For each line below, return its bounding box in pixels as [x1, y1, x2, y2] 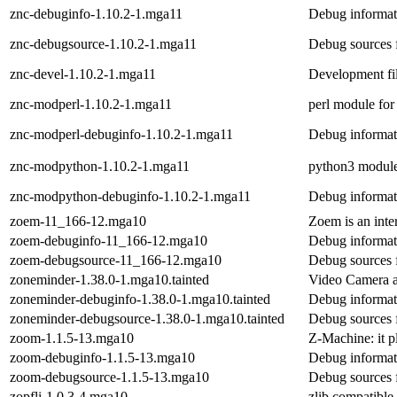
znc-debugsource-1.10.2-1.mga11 [10, 35, 197, 51]
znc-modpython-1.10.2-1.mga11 [10, 158, 190, 174]
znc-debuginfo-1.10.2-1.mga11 [10, 5, 183, 21]
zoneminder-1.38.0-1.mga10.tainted [10, 271, 209, 287]
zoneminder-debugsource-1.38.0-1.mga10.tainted [10, 310, 284, 326]
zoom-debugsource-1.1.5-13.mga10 [10, 369, 209, 385]
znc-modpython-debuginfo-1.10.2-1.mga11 [10, 188, 251, 204]
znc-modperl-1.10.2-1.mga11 [10, 96, 172, 112]
